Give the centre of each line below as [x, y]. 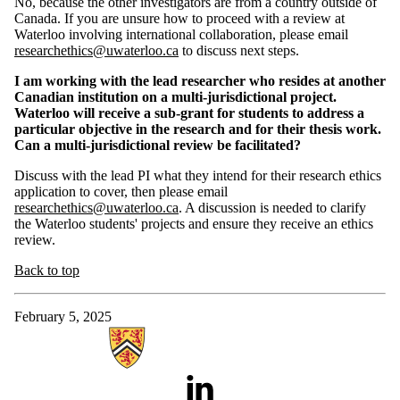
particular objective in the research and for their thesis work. [198, 129]
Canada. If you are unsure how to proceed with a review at [179, 18]
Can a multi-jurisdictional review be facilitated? [158, 145]
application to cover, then [87, 191]
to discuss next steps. [241, 50]
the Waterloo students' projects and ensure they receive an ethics [194, 223]
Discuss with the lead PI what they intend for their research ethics [198, 175]
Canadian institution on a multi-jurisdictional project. [175, 96]
